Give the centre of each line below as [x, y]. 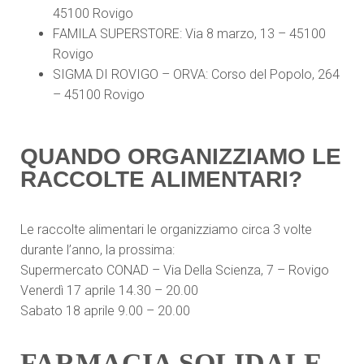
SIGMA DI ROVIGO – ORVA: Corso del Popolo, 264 [196, 74]
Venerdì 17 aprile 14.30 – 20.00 [111, 290]
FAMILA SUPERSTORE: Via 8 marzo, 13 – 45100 [189, 34]
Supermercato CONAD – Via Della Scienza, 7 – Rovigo [175, 270]
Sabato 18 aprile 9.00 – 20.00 [105, 311]
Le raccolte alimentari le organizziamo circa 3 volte [166, 230]
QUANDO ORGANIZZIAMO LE [181, 156]
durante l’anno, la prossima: [97, 250]
